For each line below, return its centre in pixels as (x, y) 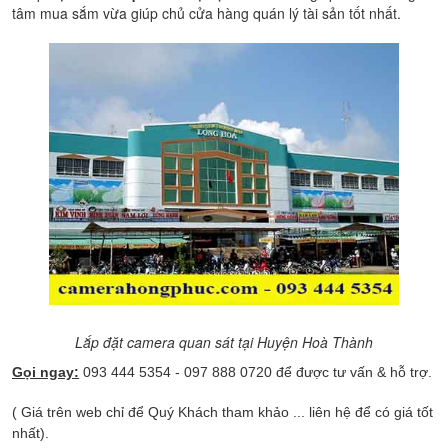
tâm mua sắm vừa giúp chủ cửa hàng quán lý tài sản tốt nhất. (206, 13)
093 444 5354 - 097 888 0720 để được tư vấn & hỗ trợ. (255, 371)
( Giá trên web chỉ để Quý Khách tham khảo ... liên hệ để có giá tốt (222, 412)
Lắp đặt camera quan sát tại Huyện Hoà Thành (224, 341)
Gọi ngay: (45, 371)
